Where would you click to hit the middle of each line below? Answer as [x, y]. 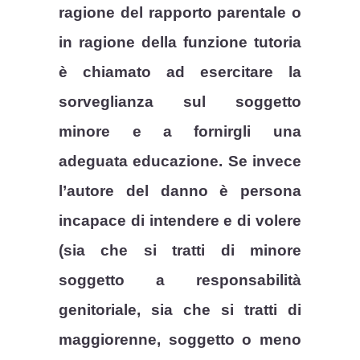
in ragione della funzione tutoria [180, 43]
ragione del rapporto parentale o [180, 13]
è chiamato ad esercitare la [180, 72]
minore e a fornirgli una [180, 132]
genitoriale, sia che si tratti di [180, 310]
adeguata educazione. [141, 162]
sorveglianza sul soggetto [180, 102]
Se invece [265, 162]
